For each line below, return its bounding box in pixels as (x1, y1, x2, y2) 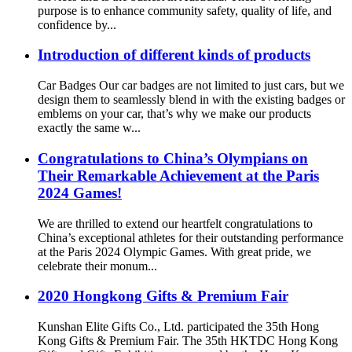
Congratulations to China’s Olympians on (38, 149, 308, 167)
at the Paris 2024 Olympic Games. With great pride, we (38, 244, 311, 258)
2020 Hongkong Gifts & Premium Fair (38, 288, 288, 305)
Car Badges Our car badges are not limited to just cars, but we (38, 79, 344, 93)
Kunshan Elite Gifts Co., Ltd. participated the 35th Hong (38, 319, 319, 333)
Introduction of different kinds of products (38, 46, 310, 64)
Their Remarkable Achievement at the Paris (38, 167, 319, 184)
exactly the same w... (38, 121, 141, 135)
